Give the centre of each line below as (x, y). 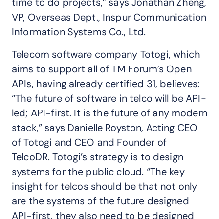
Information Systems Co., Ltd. (79, 32)
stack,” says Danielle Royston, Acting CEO (105, 128)
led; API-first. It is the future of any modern (109, 113)
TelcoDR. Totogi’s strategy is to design (98, 157)
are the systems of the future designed (100, 201)
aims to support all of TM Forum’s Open (102, 69)
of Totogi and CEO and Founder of (89, 142)
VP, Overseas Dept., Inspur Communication (109, 17)
